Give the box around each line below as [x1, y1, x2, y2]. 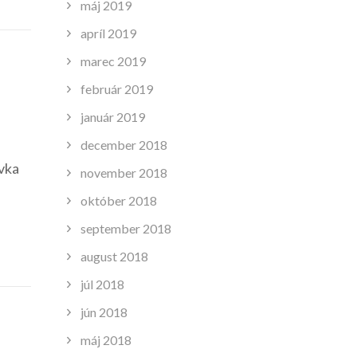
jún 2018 [80, 304, 127, 320]
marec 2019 [80, 53, 146, 69]
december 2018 [80, 136, 167, 152]
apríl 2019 [80, 25, 136, 41]
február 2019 [80, 80, 153, 96]
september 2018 [80, 220, 171, 236]
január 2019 [80, 108, 145, 124]
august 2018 [80, 248, 148, 264]
